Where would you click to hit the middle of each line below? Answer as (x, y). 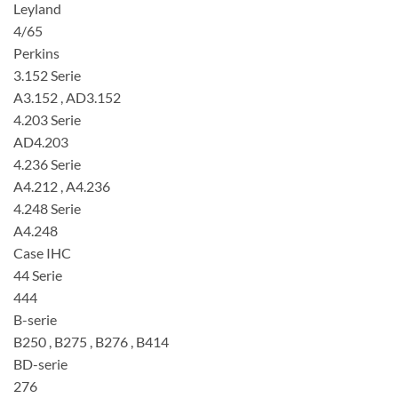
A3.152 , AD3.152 (67, 97)
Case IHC (42, 252)
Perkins (36, 52)
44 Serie (38, 275)
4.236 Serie (47, 163)
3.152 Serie (47, 75)
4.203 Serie (47, 119)
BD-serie (40, 363)
